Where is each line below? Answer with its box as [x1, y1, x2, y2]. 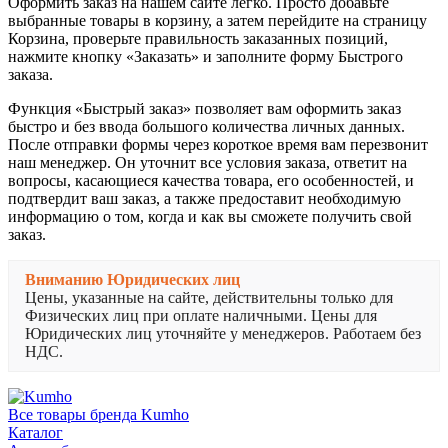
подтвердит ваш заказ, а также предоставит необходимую [8, 189, 401, 207]
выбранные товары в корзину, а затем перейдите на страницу [8, 11, 427, 29]
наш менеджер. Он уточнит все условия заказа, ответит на [8, 153, 407, 171]
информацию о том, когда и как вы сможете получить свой [8, 207, 412, 225]
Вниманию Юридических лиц [25, 270, 240, 288]
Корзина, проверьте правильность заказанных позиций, [8, 29, 388, 47]
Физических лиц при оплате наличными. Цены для [25, 306, 377, 324]
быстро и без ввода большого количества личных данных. [8, 117, 405, 135]
